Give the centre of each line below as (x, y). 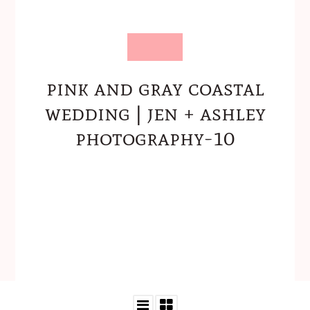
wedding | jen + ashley (155, 113)
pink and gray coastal (155, 88)
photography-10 (155, 138)
